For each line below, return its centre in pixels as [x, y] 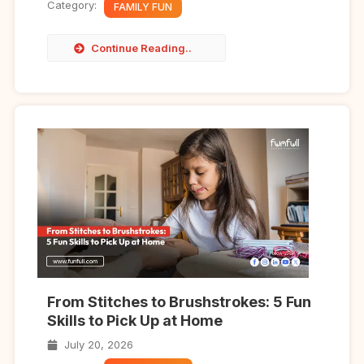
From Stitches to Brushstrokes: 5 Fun [179, 302]
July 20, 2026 [98, 344]
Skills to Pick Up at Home [134, 321]
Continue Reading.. [142, 48]
